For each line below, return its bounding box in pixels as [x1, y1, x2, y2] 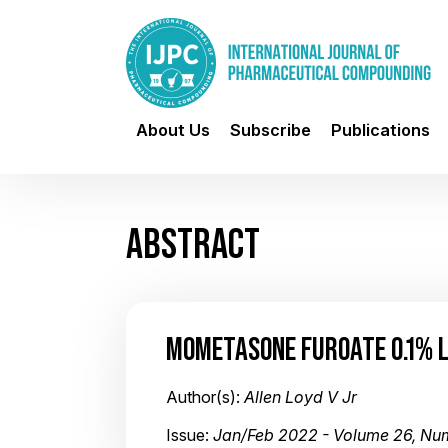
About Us [136, 120, 210, 140]
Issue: [166, 425, 213, 445]
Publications [331, 120, 430, 140]
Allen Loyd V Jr [244, 387, 357, 407]
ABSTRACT [126, 219, 260, 267]
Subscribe [230, 120, 311, 140]
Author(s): [166, 387, 244, 407]
